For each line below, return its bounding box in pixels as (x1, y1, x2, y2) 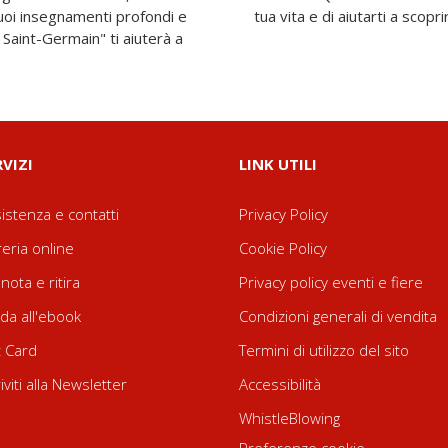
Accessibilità (239, 374, 321, 394)
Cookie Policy (239, 238, 327, 258)
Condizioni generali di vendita (239, 306, 437, 326)
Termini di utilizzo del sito (239, 340, 409, 360)
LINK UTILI (239, 154, 317, 174)
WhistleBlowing (239, 408, 340, 428)
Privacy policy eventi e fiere (239, 272, 423, 292)
